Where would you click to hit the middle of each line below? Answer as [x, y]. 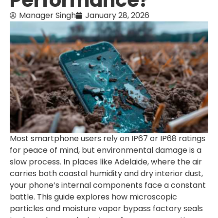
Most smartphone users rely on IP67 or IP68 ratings [108, 139]
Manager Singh [47, 16]
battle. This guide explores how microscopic [93, 197]
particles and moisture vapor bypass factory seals [106, 209]
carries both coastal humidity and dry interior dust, [106, 174]
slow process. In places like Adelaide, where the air [106, 162]
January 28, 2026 [117, 16]
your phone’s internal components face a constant [108, 185]
